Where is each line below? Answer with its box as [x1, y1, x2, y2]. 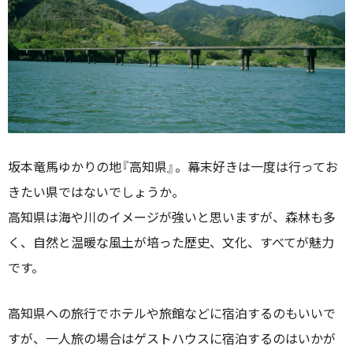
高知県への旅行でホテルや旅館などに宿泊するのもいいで [8, 303, 336, 322]
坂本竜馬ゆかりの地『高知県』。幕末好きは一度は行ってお [8, 156, 338, 176]
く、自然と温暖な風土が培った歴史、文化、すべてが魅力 [8, 232, 334, 251]
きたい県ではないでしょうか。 [8, 181, 184, 201]
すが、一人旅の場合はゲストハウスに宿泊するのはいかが [8, 328, 336, 347]
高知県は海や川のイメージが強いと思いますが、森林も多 [8, 206, 336, 226]
